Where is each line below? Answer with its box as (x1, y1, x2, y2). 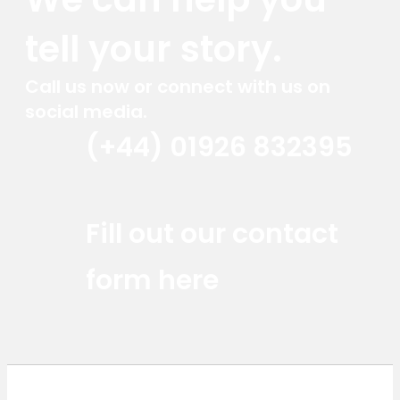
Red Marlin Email (144, 201, 248, 221)
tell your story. (25, 23, 282, 74)
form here (86, 261, 219, 299)
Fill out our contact (86, 214, 338, 253)
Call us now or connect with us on (25, 73, 330, 99)
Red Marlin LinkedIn (84, 201, 206, 221)
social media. (25, 98, 147, 124)
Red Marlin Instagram (25, 201, 164, 221)
